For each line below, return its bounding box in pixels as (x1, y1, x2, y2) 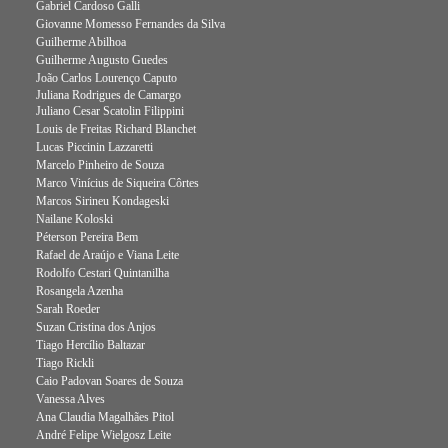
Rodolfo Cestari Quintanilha (36, 266, 169, 280)
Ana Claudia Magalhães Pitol (36, 410, 174, 424)
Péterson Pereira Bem (36, 230, 138, 244)
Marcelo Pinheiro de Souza (36, 158, 164, 172)
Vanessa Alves (36, 392, 105, 406)
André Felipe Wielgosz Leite (36, 428, 171, 442)
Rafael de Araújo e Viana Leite (36, 248, 179, 262)
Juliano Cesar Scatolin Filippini (36, 104, 184, 118)
